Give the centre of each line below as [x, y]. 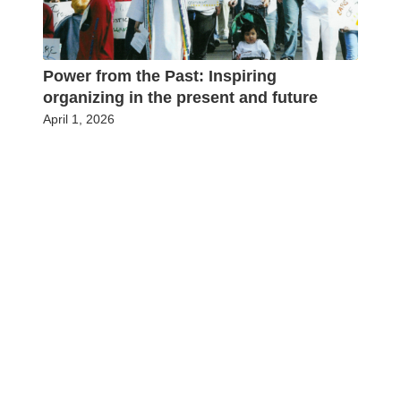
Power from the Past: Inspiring [160, 77]
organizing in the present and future [180, 98]
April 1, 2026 [79, 119]
